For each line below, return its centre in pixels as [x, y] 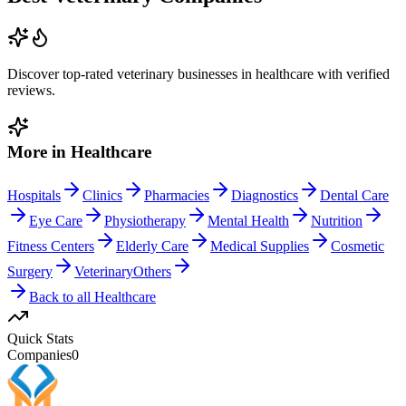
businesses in [215, 73]
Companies [39, 355]
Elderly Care [152, 246]
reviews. [31, 90]
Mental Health [248, 221]
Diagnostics [265, 196]
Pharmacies [177, 196]
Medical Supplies [260, 246]
